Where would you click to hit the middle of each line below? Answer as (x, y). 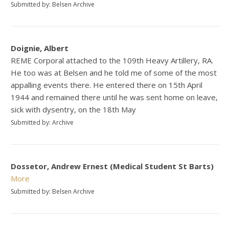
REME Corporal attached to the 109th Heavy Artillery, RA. (112, 60)
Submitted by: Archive (42, 122)
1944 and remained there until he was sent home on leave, (114, 97)
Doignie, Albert (40, 48)
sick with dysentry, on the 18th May (74, 109)
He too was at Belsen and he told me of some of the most (114, 72)
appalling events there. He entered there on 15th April (107, 85)
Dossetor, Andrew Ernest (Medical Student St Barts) (112, 166)
